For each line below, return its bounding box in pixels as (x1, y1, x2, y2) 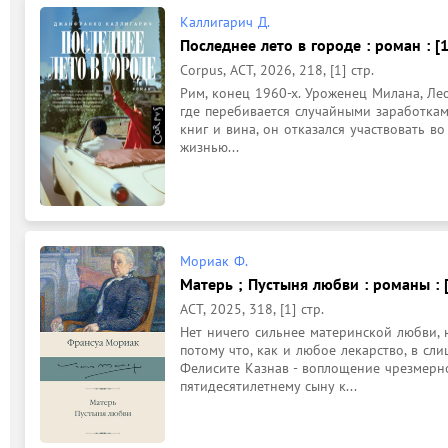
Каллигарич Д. (180, 12, 270, 31)
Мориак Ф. (180, 252, 248, 270)
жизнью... (180, 137, 239, 156)
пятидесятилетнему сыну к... (180, 377, 357, 395)
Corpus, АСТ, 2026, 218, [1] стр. (180, 60, 374, 79)
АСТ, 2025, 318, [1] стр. (180, 300, 324, 318)
